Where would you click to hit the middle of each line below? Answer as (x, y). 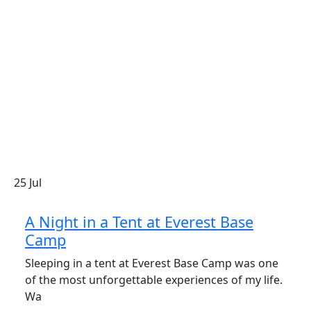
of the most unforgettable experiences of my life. (154, 279)
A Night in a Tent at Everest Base (139, 221)
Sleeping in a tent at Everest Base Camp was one (152, 263)
